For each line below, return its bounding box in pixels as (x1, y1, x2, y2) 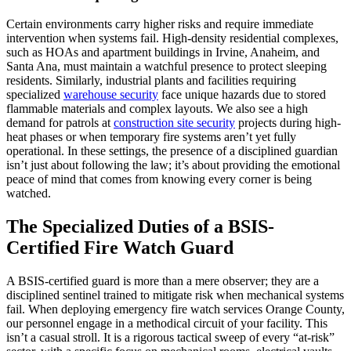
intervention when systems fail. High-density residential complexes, (6, 31, 338, 45)
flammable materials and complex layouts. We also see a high (6, 102, 308, 116)
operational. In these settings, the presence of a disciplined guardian (6, 144, 338, 158)
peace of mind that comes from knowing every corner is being (6, 172, 312, 186)
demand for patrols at (6, 116, 114, 130)
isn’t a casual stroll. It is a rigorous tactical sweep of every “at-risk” (6, 331, 335, 345)
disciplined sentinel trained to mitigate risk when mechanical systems (6, 288, 344, 302)
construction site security (114, 116, 235, 130)
